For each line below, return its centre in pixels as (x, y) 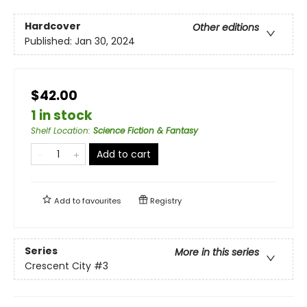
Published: (50, 41)
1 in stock (62, 115)
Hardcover (53, 26)
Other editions (226, 27)
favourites (102, 200)
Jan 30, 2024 (105, 41)
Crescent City (58, 266)
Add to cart (124, 154)
